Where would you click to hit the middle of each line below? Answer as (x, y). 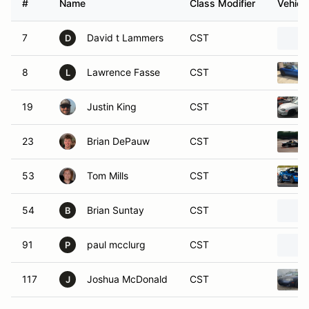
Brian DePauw (118, 141)
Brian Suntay (116, 210)
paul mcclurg (116, 245)
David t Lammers (125, 38)
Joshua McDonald (127, 279)
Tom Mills (108, 176)
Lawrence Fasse (123, 72)
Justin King (112, 107)
